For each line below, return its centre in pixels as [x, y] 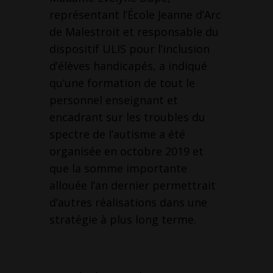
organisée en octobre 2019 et [126, 151]
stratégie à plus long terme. [122, 220]
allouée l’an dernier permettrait [132, 186]
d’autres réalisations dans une [128, 203]
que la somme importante [118, 168]
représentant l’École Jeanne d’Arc [135, 15]
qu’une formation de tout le [122, 83]
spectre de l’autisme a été [117, 134]
